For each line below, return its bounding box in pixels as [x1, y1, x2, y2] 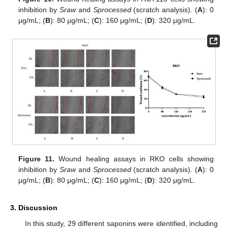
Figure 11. [18, 154, 55, 163]
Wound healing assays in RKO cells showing [54, 154, 214, 163]
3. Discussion [10, 203, 58, 212]
